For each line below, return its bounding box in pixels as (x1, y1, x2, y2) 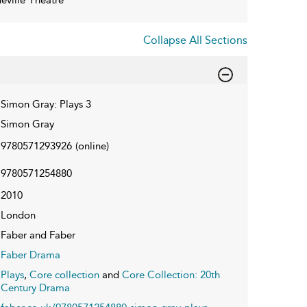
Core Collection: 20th (121, 268, 220, 281)
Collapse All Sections (143, 33, 247, 47)
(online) (75, 139, 109, 152)
